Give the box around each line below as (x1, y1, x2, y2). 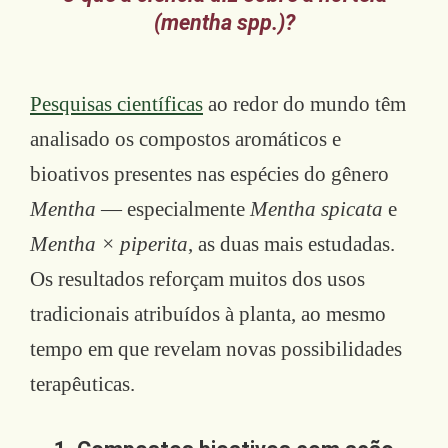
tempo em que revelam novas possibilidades (30, 336, 402, 361)
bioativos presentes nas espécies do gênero (30, 161, 389, 186)
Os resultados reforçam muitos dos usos (30, 266, 365, 291)
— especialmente (96, 196, 250, 221)
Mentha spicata (250, 196, 383, 221)
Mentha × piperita (30, 231, 188, 256)
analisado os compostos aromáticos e (30, 126, 341, 151)
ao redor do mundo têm (203, 91, 406, 116)
